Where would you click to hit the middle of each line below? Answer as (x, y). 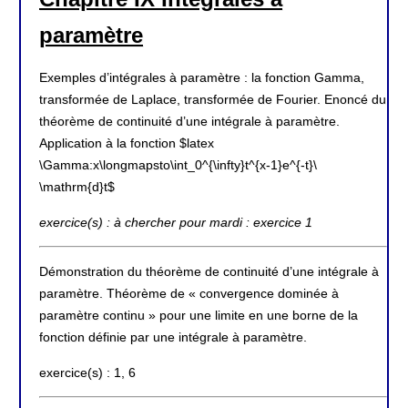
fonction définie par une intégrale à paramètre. (173, 337)
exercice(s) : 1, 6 (87, 372)
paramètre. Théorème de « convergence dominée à (189, 294)
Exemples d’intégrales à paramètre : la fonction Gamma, (202, 78)
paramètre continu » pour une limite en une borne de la (199, 316)
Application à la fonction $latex (127, 143)
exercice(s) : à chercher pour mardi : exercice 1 (176, 222)
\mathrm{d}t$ (77, 187)
